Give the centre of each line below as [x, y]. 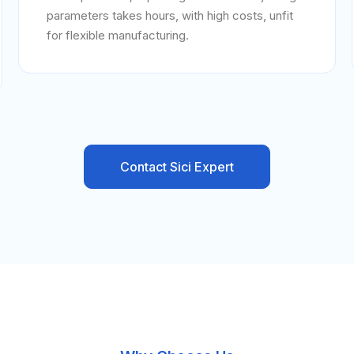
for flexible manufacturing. [118, 35]
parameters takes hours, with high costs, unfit [170, 15]
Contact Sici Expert [177, 167]
